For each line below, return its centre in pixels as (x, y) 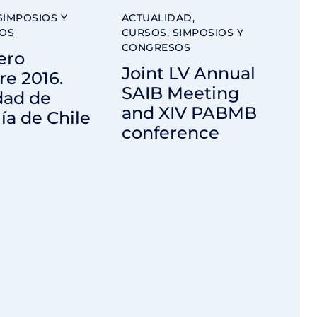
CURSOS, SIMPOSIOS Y (182, 33)
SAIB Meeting (180, 93)
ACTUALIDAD (157, 18)
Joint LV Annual (188, 73)
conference (170, 132)
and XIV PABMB (189, 113)
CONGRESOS (156, 48)
